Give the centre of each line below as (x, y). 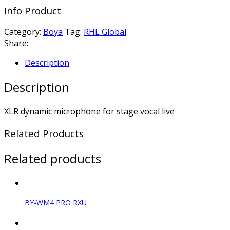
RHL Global (105, 32)
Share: (16, 43)
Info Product (33, 10)
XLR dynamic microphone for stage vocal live (89, 112)
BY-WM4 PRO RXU (56, 203)
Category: (24, 32)
